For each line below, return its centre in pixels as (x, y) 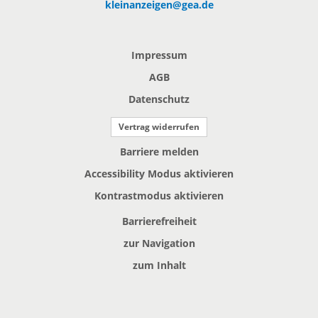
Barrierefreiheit (159, 221)
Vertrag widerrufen (159, 127)
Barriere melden (159, 152)
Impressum (159, 55)
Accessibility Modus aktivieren (159, 174)
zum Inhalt (159, 265)
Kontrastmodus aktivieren (159, 196)
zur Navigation (159, 243)
